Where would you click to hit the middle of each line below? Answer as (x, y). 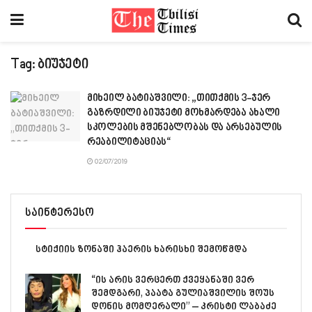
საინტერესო (60, 213)
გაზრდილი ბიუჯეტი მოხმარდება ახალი (184, 113)
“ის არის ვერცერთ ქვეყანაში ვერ (173, 280)
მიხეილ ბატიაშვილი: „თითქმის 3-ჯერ (179, 99)
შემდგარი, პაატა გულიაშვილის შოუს (183, 294)
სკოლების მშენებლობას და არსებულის (185, 128)
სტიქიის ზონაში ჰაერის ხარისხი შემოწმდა (141, 250)
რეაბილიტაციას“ (129, 142)
